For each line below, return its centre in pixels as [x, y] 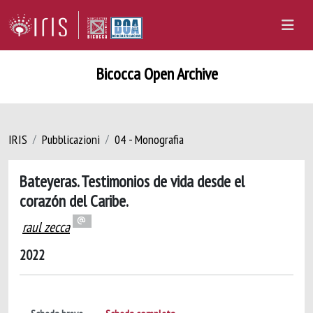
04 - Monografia [149, 139]
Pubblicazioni [71, 139]
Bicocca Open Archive [156, 74]
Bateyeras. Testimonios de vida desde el [132, 181]
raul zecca [46, 227]
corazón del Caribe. [74, 201]
